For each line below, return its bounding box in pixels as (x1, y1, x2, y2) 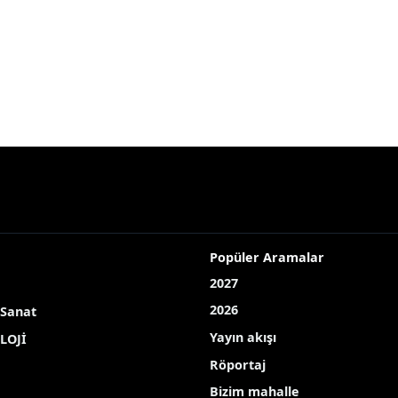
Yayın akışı (210, 329, 276, 346)
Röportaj (210, 355, 266, 373)
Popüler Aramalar (210, 248, 324, 266)
